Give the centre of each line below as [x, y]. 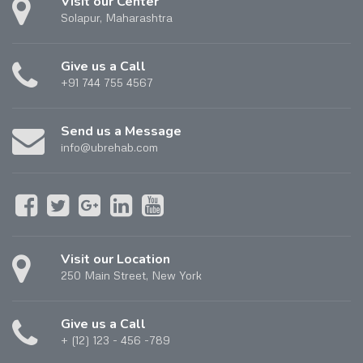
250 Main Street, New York [131, 275]
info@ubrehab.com [109, 147]
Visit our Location [115, 260]
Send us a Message [121, 132]
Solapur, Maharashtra [117, 18]
